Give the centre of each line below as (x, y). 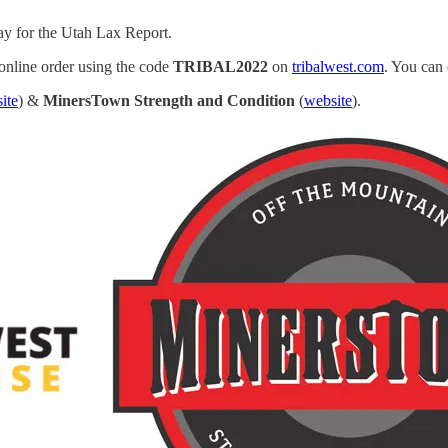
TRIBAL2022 (220, 66)
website (328, 100)
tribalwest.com (338, 66)
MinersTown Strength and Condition (169, 100)
